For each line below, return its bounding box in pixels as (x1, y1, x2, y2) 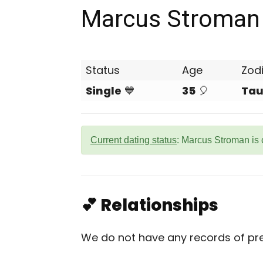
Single (86, 83, 122, 98)
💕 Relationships (81, 194, 218, 217)
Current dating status (90, 135, 177, 145)
